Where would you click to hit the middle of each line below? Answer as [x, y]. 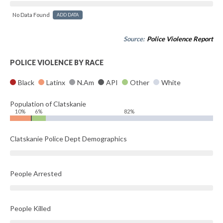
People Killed [30, 208]
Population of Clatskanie [48, 104]
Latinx [56, 82]
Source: [135, 39]
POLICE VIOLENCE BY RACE [57, 62]
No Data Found [31, 15]
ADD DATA [68, 15]
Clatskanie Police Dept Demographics [68, 139]
